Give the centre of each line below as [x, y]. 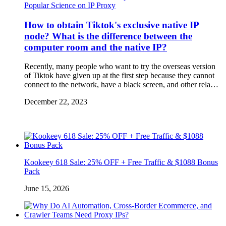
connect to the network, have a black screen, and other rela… [121, 85]
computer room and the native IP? [96, 47]
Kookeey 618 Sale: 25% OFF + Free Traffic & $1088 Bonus [121, 162]
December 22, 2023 [56, 102]
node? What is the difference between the [108, 36]
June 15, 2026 [47, 189]
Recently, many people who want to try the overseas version [120, 67]
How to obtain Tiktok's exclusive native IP [112, 25]
